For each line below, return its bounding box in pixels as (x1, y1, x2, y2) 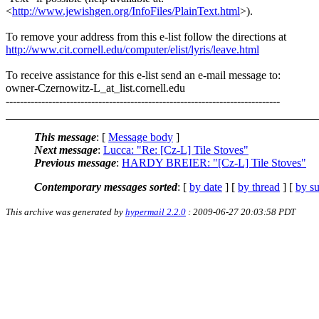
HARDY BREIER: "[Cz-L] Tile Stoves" (122, 156, 306, 169)
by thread (238, 180, 280, 193)
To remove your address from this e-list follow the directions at (6, 30, 286, 43)
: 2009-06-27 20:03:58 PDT (186, 206, 296, 217)
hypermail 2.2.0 (125, 206, 186, 217)
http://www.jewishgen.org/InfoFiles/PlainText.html (12, 4, 240, 17)
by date (189, 180, 222, 193)
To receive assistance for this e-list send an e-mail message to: (6, 68, 281, 81)
